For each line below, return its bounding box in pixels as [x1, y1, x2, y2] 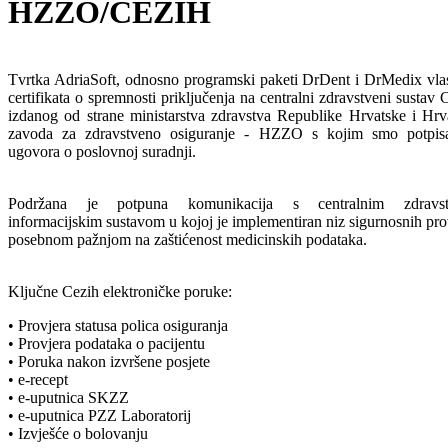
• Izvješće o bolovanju [8, 424, 148, 442]
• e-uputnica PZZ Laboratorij [8, 406, 191, 424]
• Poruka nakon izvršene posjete [8, 352, 210, 370]
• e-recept [8, 370, 68, 388]
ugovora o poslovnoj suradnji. [8, 142, 196, 160]
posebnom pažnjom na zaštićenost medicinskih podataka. [8, 230, 367, 248]
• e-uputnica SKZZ [8, 388, 129, 406]
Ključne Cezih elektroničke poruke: [8, 282, 232, 300]
